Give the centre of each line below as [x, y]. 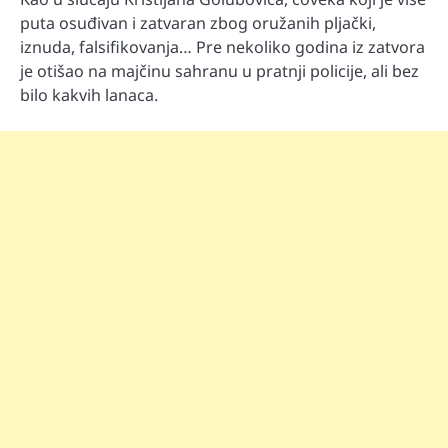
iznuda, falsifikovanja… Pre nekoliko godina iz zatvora [222, 46]
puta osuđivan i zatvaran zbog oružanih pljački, [198, 22]
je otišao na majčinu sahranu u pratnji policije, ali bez [219, 70]
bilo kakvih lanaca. [89, 94]
